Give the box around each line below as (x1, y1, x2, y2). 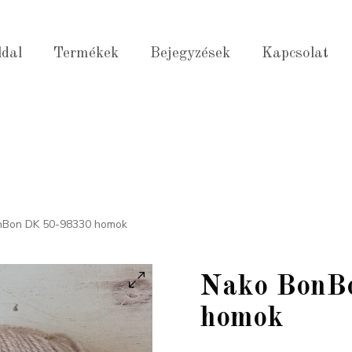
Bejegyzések (150, 46, 230, 61)
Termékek (53, 46, 119, 61)
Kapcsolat (262, 46, 328, 61)
